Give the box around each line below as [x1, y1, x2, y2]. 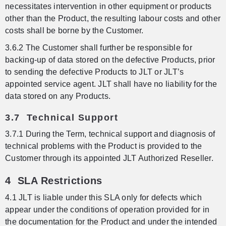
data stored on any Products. [5, 92, 110, 101]
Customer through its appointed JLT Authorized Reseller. [5, 154, 213, 163]
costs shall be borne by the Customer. [5, 26, 144, 35]
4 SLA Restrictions [5, 175, 102, 187]
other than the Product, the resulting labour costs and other [5, 14, 220, 23]
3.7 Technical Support [5, 112, 118, 123]
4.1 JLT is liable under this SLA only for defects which [5, 193, 202, 202]
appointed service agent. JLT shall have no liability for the [5, 80, 217, 89]
